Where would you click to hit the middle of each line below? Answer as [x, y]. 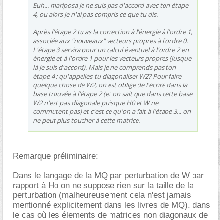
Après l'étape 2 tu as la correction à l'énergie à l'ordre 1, [112, 32]
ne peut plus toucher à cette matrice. [86, 120]
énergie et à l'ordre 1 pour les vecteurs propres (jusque [112, 58]
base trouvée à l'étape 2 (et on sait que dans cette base [112, 94]
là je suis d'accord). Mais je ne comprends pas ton [104, 67]
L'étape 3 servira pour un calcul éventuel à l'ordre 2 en [111, 49]
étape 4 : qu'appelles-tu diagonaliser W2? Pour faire [107, 76]
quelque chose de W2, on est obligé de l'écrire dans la [110, 85]
